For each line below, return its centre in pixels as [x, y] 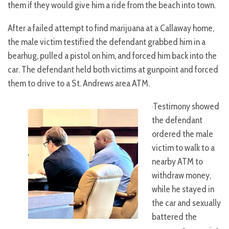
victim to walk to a [183, 148]
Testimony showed [186, 107]
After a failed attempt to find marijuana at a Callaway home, [111, 28]
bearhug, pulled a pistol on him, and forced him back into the [112, 56]
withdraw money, [181, 176]
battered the [174, 217]
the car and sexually [186, 203]
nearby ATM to [177, 162]
